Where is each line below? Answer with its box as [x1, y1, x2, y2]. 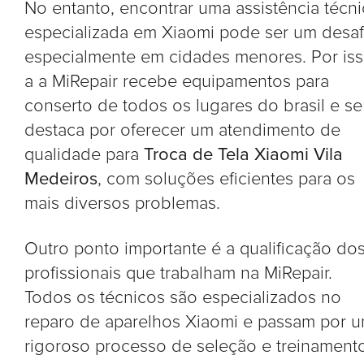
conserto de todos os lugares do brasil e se [24, 97, 362, 115]
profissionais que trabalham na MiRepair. [24, 264, 332, 283]
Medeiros [24, 170, 97, 188]
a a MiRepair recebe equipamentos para [24, 72, 329, 91]
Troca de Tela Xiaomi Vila [144, 145, 343, 164]
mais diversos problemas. [24, 194, 220, 213]
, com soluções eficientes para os [97, 170, 355, 188]
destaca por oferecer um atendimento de [24, 121, 340, 140]
